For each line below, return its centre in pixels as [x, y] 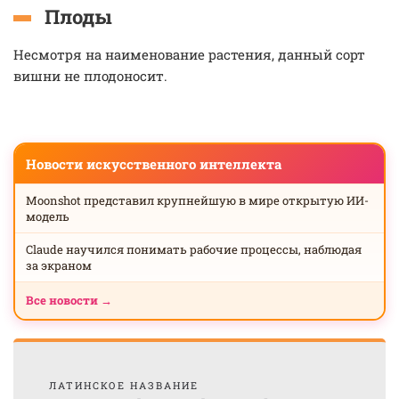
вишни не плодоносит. [90, 76]
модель [48, 216]
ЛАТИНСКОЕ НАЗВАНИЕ [124, 385]
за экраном [59, 265]
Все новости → [69, 300]
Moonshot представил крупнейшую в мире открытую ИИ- [197, 200]
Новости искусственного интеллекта [154, 164]
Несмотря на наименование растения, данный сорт [189, 54]
